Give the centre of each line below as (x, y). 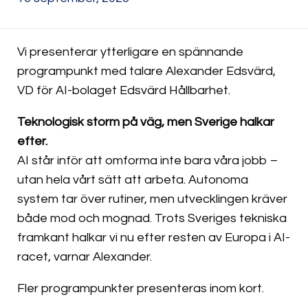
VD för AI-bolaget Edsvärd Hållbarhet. (124, 91)
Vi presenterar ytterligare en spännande (130, 52)
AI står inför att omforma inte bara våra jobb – (147, 161)
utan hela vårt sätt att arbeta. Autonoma (133, 180)
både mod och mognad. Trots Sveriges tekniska (152, 219)
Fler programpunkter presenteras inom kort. (141, 289)
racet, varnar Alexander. (85, 257)
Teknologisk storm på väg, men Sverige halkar (146, 122)
